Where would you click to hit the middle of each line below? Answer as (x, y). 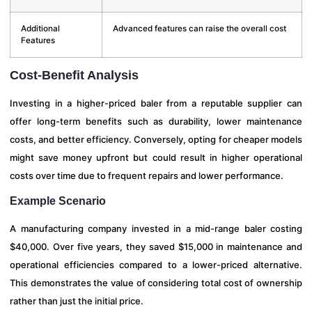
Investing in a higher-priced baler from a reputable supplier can (156, 103)
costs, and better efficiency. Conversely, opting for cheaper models (156, 139)
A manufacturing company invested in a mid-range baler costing (156, 229)
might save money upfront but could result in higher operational (156, 157)
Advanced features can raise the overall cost (200, 28)
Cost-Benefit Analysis (74, 75)
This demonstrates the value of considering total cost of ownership (156, 283)
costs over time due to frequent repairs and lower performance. (147, 175)
